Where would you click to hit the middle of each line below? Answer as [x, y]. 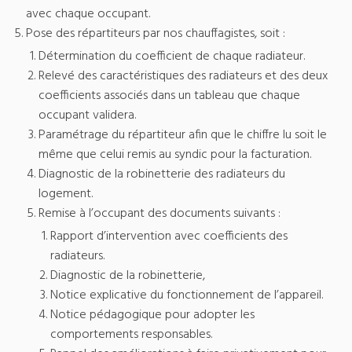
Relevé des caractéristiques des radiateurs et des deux [183, 77]
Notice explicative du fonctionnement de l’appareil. [187, 296]
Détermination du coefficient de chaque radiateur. [172, 57]
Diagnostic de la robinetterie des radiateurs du [162, 175]
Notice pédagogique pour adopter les [153, 315]
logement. [66, 194]
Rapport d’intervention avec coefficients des [169, 237]
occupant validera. [87, 116]
